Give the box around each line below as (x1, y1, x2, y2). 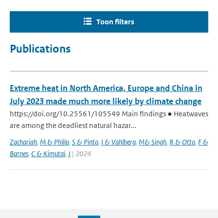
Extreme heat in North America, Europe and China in (10, 83, 202, 93)
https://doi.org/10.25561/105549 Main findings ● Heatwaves (10, 109, 208, 118)
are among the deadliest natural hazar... (10, 121, 136, 130)
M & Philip (40, 137, 69, 146)
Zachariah (10, 137, 37, 146)
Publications (10, 42, 71, 55)
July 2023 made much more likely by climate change (10, 96, 201, 107)
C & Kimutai (31, 149, 65, 158)
